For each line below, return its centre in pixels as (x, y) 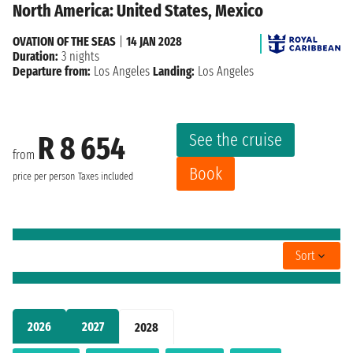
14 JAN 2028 (154, 41)
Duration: (35, 56)
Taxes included (106, 177)
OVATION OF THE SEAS (64, 41)
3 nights (79, 56)
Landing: (174, 71)
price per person (44, 177)
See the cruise (236, 139)
